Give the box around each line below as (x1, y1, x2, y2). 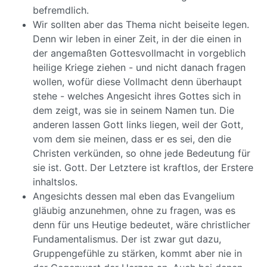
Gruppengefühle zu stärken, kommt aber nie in (33, 247, 242, 259)
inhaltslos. (33, 176, 77, 188)
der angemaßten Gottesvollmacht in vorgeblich (33, 47, 246, 59)
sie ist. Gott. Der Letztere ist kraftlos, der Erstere (33, 162, 253, 173)
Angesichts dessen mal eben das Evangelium (33, 190, 235, 202)
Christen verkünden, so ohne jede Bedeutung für (33, 147, 250, 159)
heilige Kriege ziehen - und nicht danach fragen (33, 61, 246, 73)
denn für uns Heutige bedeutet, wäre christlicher (33, 219, 250, 231)
